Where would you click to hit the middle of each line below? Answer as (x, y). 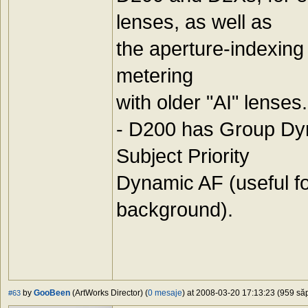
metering (155, 76)
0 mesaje (165, 293)
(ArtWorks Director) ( (109, 293)
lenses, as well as (194, 22)
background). (175, 210)
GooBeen (52, 293)
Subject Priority (183, 156)
